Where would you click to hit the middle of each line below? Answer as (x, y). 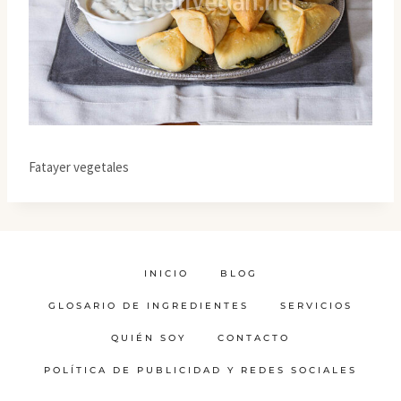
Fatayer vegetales (79, 167)
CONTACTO (254, 338)
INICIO (166, 274)
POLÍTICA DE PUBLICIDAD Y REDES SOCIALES (200, 371)
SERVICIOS (316, 306)
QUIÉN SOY (149, 338)
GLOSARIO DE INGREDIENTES (149, 306)
